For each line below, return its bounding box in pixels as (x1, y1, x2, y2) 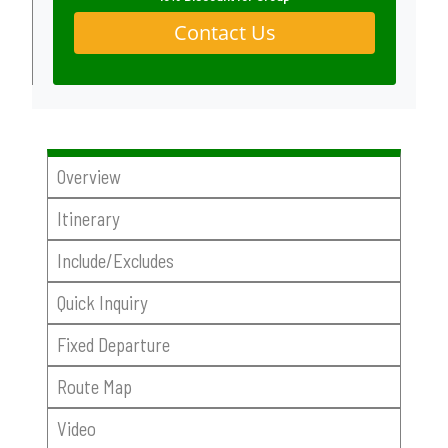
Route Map (56, 374, 132, 398)
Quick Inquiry (56, 291, 148, 315)
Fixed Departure (56, 332, 170, 356)
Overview (56, 165, 121, 189)
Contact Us (173, 19, 276, 47)
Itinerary (56, 207, 120, 231)
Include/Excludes (56, 249, 174, 273)
